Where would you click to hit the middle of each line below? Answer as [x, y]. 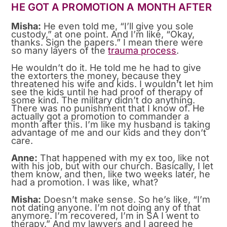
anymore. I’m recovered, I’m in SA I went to [105, 215]
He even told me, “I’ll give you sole [118, 26]
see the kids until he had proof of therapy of [107, 92]
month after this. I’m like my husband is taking [111, 124]
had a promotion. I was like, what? [85, 182]
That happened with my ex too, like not [124, 158]
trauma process [142, 50]
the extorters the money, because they [96, 75]
